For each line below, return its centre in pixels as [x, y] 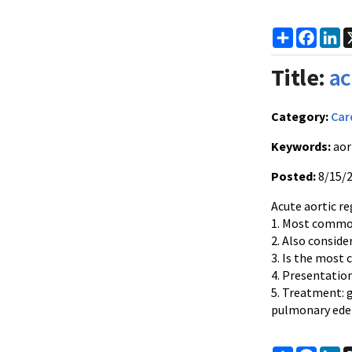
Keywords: [301, 146]
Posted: [293, 176]
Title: [298, 77]
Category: [300, 116]
